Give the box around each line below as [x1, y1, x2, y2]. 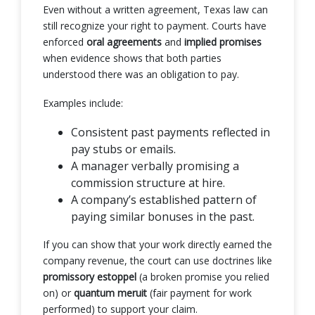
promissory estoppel [43, 269, 136, 283]
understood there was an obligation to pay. [43, 67, 239, 81]
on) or [43, 285, 74, 300]
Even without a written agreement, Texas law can [43, 2, 268, 16]
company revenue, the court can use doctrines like [43, 253, 272, 267]
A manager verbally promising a [71, 157, 239, 174]
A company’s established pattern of [71, 191, 257, 207]
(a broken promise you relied [136, 269, 269, 283]
